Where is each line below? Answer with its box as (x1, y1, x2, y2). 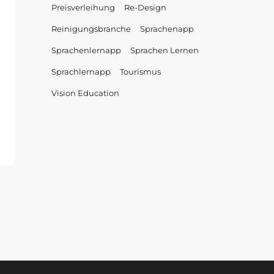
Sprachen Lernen (130, 45, 199, 55)
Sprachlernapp (51, 67, 111, 76)
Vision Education (51, 88, 119, 98)
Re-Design (124, 2, 166, 12)
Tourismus (119, 67, 161, 76)
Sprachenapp (139, 24, 194, 34)
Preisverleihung (51, 2, 115, 12)
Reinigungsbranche (51, 24, 131, 34)
